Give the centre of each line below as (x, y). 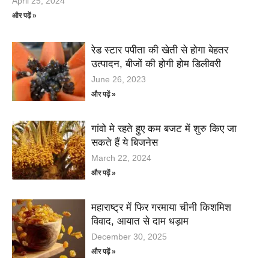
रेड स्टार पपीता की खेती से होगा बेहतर (160, 50)
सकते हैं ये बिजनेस (125, 142)
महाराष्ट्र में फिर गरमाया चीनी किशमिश (162, 207)
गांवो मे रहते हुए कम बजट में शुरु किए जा (164, 128)
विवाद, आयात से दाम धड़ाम (140, 221)
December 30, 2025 (129, 236)
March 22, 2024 (122, 158)
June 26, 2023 (119, 79)
